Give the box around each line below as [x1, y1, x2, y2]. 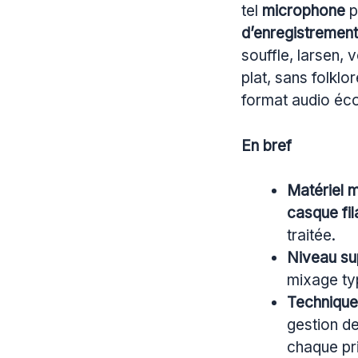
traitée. [287, 226, 336, 245]
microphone [262, 2, 345, 21]
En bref [241, 136, 292, 155]
